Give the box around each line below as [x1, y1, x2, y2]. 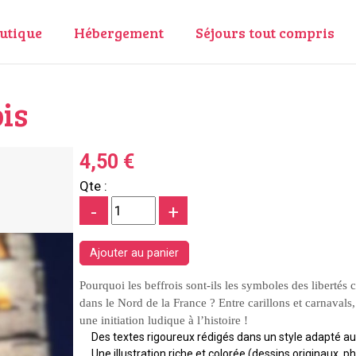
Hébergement [73, 23, 164, 42]
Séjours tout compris [195, 23, 335, 42]
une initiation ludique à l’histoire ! [79, 314, 248, 327]
